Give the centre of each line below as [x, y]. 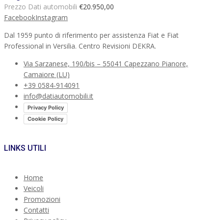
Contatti [36, 210]
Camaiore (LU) [47, 75]
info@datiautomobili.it [58, 96]
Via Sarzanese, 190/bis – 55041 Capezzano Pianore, [106, 64]
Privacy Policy [46, 108]
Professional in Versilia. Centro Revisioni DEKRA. [80, 46]
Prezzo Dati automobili [41, 7]
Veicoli [34, 189]
